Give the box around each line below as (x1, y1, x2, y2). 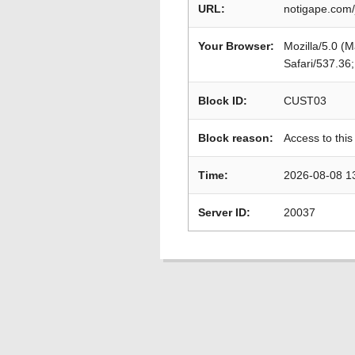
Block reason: (198, 132, 273, 144)
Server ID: (198, 206, 250, 219)
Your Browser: (198, 40, 274, 52)
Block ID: (198, 94, 247, 107)
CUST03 (284, 94, 326, 107)
